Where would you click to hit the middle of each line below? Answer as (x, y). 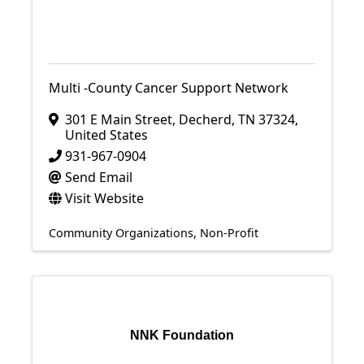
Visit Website (104, 198)
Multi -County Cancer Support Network (169, 88)
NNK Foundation (182, 335)
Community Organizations (121, 233)
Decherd (205, 119)
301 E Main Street (119, 119)
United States (106, 135)
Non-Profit (229, 233)
